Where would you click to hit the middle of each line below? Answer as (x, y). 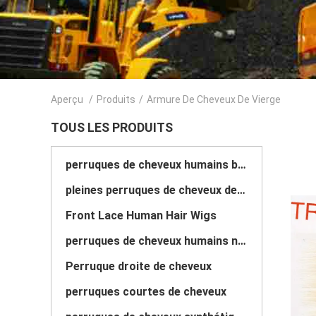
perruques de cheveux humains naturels (242, 241)
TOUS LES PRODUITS (112, 127)
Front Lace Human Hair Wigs (141, 215)
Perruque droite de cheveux (139, 266)
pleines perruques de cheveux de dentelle (241, 190)
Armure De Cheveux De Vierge (214, 99)
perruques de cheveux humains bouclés (242, 165)
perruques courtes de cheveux (146, 292)
